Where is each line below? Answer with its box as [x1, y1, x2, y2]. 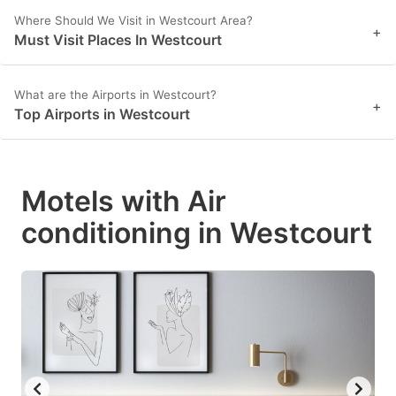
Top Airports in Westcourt [14, 105, 190, 124]
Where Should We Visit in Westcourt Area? [14, 13, 253, 28]
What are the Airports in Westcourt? [14, 88, 217, 103]
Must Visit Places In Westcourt [14, 31, 222, 49]
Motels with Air [21, 184, 226, 219]
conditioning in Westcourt [21, 216, 372, 251]
